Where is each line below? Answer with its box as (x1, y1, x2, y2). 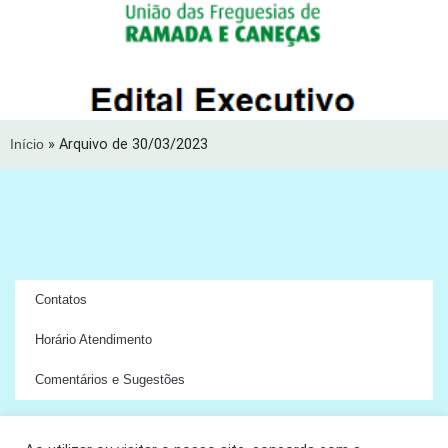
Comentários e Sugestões (35, 372, 185, 387)
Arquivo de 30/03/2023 (59, 136, 208, 153)
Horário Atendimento (35, 332, 152, 347)
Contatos (35, 292, 87, 307)
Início (10, 136, 44, 152)
